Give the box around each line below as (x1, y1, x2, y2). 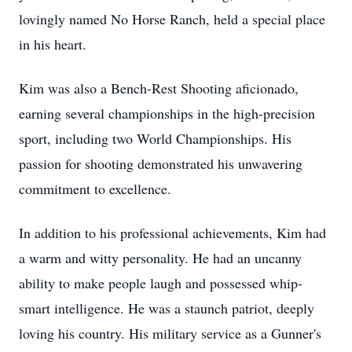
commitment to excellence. (19, 179, 171, 198)
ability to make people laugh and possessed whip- (19, 273, 302, 292)
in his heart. (19, 35, 86, 53)
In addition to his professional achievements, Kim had (19, 223, 326, 242)
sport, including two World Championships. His (19, 129, 291, 148)
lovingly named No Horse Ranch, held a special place (19, 9, 325, 28)
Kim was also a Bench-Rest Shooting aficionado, (19, 79, 299, 97)
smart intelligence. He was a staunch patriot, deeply (19, 299, 314, 317)
